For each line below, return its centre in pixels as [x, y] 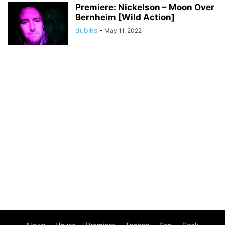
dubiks [86, 30]
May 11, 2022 [123, 30]
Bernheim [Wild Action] [125, 17]
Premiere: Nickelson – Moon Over [145, 7]
